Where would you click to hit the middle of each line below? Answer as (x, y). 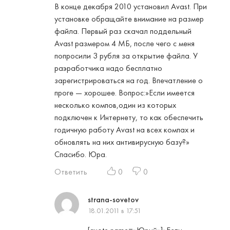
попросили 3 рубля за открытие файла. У (126, 56)
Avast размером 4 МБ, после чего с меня (124, 44)
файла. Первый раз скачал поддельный (123, 31)
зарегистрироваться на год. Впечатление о (129, 81)
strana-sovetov (113, 200)
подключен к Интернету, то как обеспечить (129, 118)
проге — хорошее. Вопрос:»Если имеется (124, 93)
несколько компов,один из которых (115, 105)
